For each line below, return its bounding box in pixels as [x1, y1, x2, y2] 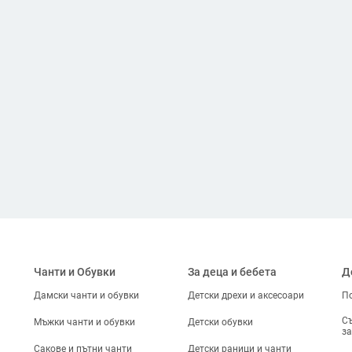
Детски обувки [187, 317, 253, 328]
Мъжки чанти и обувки [34, 317, 136, 328]
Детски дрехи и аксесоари [187, 290, 304, 301]
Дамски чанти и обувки [34, 290, 140, 301]
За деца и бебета [187, 266, 277, 278]
